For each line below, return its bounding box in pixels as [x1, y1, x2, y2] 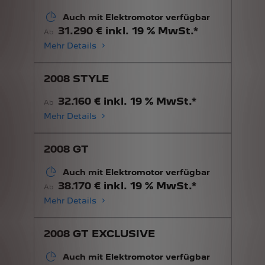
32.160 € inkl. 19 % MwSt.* [57, 95, 196, 107]
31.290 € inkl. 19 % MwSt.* [57, 24, 198, 37]
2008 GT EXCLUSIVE [43, 227, 155, 240]
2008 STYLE [43, 72, 109, 85]
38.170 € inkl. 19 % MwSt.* [57, 179, 196, 192]
